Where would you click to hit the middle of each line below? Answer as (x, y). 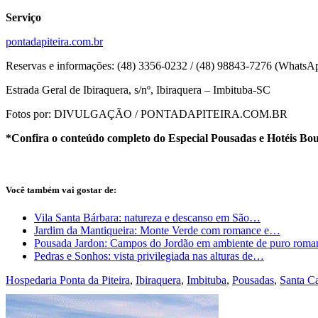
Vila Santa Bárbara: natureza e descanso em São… (147, 217)
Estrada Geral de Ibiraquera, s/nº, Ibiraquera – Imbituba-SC (138, 89)
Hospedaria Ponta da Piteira (68, 280)
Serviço (23, 17)
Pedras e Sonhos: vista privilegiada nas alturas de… (149, 256)
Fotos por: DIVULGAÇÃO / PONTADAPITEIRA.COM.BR (147, 114)
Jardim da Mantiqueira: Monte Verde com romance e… (157, 230)
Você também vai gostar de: (61, 190)
